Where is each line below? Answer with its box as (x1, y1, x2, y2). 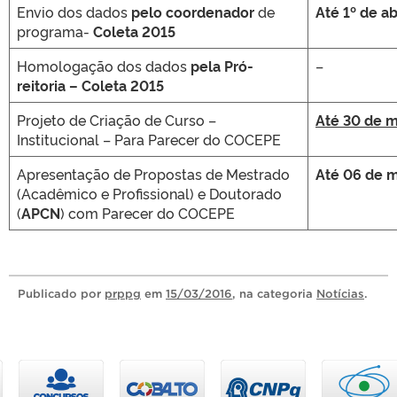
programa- (17, 21, 93, 41)
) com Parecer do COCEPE (60, 203, 235, 222)
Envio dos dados (17, 2, 131, 21)
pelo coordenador (131, 2, 254, 21)
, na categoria (232, 287, 316, 300)
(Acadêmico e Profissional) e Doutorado (17, 183, 282, 203)
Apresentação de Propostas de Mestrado (17, 164, 290, 183)
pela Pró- (191, 56, 253, 75)
